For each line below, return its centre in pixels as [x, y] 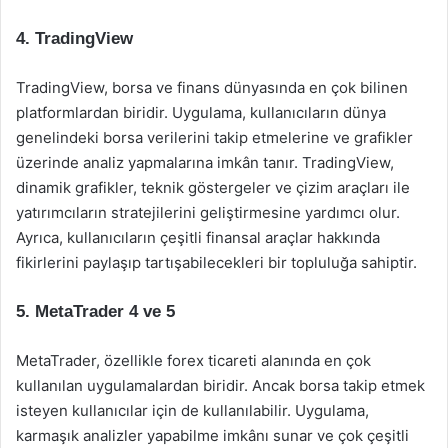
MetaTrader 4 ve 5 [105, 311]
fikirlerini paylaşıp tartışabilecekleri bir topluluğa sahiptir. [216, 262]
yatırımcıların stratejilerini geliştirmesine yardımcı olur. [208, 212]
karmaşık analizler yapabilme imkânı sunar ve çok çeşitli [212, 435]
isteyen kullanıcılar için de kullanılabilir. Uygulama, [192, 410]
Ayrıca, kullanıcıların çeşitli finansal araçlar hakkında [198, 237]
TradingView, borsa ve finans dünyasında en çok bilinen [212, 87]
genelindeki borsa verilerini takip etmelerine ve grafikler [214, 137]
